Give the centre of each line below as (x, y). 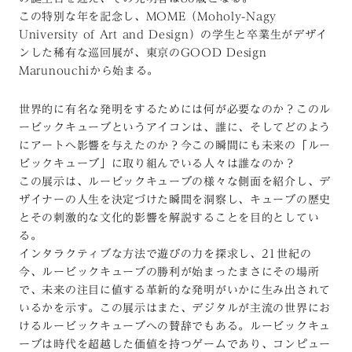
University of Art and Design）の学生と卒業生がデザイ (173, 34)
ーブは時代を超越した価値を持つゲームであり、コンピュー (175, 344)
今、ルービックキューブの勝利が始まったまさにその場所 (169, 271)
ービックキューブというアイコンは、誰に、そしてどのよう (175, 127)
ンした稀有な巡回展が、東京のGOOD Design (143, 52)
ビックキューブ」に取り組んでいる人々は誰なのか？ (158, 163)
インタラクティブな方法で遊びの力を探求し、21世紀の (165, 253)
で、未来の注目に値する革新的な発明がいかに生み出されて (175, 290)
